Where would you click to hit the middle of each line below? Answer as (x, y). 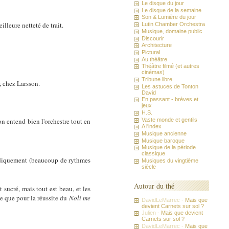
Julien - (152, 213)
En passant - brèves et (170, 99)
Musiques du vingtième (170, 161)
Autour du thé (154, 186)
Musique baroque (163, 140)
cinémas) (153, 72)
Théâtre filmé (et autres (171, 66)
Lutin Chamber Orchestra (174, 24)
